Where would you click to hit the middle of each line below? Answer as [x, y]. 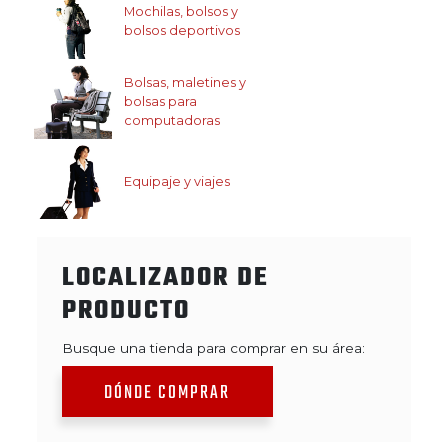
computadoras [172, 120]
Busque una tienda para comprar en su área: [213, 348]
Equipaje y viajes [177, 181]
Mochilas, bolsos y [181, 11]
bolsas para [160, 101]
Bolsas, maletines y [185, 82]
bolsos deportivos [182, 30]
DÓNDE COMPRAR [167, 393]
